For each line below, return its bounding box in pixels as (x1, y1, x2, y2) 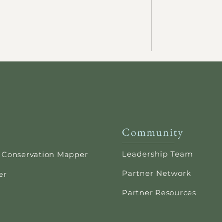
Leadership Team (122, 149, 193, 159)
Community (122, 125, 184, 139)
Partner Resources (122, 188, 196, 197)
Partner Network (122, 168, 191, 178)
